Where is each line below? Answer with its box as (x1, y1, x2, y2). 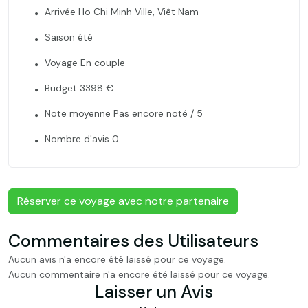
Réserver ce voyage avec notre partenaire (17, 194, 229, 208)
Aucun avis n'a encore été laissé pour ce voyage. (8, 253, 226, 265)
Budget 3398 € (45, 82, 113, 94)
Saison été (45, 31, 93, 43)
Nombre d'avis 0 (45, 133, 119, 145)
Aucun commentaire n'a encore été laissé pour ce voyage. (8, 268, 270, 280)
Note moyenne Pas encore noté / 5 (45, 107, 203, 120)
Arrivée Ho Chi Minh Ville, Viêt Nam (45, 5, 199, 18)
